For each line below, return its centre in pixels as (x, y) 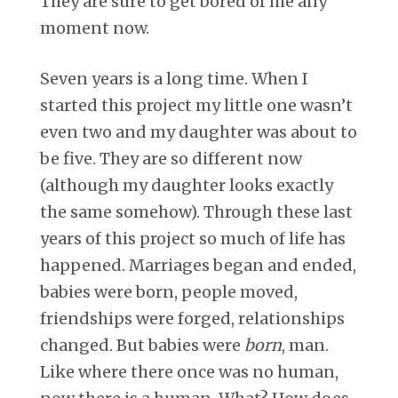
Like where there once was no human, (189, 371)
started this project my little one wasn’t (196, 105)
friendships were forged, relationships (192, 318)
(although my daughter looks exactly (187, 185)
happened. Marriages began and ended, (198, 265)
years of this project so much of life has (193, 238)
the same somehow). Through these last (196, 211)
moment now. (95, 28)
